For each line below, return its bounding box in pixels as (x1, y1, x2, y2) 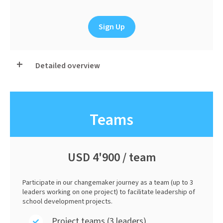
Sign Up (98, 21, 125, 32)
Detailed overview (35, 60, 100, 72)
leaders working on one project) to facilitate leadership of (22, 187, 196, 198)
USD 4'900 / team (67, 149, 156, 167)
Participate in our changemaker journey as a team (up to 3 (22, 178, 194, 188)
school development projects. (22, 197, 113, 207)
